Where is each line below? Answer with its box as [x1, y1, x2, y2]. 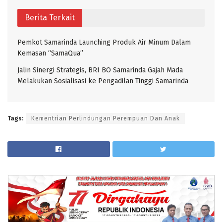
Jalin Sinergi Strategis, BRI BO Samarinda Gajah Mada [17, 65, 183, 74]
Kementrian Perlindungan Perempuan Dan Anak [31, 114, 180, 122]
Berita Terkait [25, 12, 75, 22]
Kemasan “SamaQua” [17, 49, 83, 57]
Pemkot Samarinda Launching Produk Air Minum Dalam [17, 38, 191, 47]
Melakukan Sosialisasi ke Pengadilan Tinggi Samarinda [17, 76, 188, 85]
